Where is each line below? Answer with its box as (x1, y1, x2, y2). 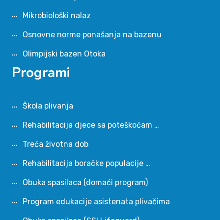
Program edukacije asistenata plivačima (23, 196, 170, 206)
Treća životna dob (23, 139, 88, 149)
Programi (12, 63, 70, 82)
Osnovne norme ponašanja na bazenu (23, 29, 162, 39)
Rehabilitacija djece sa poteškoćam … (23, 120, 159, 130)
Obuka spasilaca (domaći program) (23, 177, 148, 187)
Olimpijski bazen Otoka (23, 49, 106, 58)
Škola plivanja (23, 101, 73, 110)
